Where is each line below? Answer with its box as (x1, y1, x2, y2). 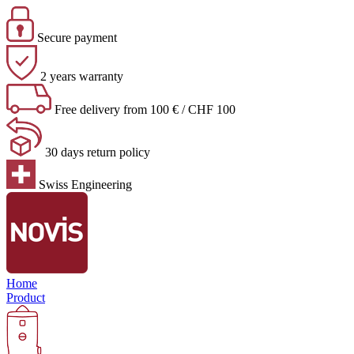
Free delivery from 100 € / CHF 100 (51, 103, 235, 116)
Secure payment (34, 31, 117, 44)
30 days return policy (42, 145, 150, 159)
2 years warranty (37, 70, 123, 83)
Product (6, 291, 45, 304)
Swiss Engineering (36, 178, 132, 191)
